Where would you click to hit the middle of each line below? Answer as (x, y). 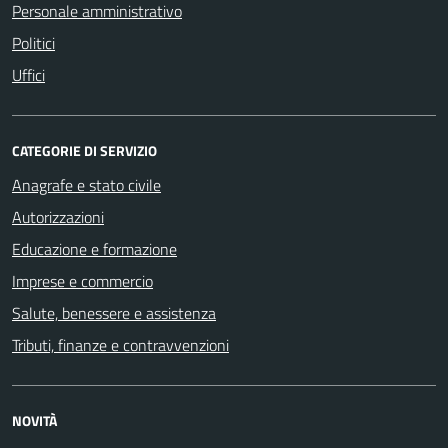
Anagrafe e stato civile (86, 184)
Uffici (28, 74)
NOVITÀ (34, 420)
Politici (33, 42)
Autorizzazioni (58, 216)
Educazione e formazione (94, 248)
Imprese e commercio (82, 280)
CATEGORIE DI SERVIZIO (84, 150)
